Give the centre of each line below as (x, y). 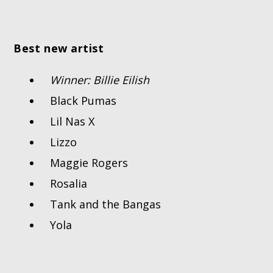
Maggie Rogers (89, 163)
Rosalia (69, 184)
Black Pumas (83, 101)
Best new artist (59, 48)
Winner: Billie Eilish (100, 80)
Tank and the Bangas (106, 204)
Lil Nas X (73, 122)
